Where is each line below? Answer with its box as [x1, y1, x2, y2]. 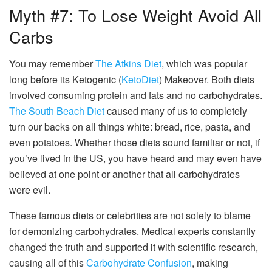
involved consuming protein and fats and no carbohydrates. [9, 88, 262, 103]
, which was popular [161, 56, 247, 71]
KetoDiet [121, 72, 159, 87]
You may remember [9, 56, 95, 71]
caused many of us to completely [104, 104, 247, 118]
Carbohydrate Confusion [86, 256, 192, 270]
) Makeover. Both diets [159, 72, 254, 87]
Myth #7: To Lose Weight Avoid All [9, 2, 262, 27]
